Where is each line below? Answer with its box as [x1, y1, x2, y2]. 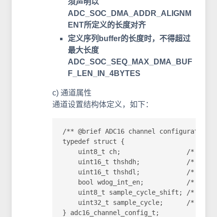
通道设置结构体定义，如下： [52, 100, 153, 108]
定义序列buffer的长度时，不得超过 [68, 34, 190, 43]
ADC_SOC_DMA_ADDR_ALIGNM [68, 9, 191, 17]
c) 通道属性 [52, 88, 92, 97]
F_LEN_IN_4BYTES [68, 69, 140, 77]
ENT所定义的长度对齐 [68, 20, 146, 29]
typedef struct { [62, 138, 124, 146]
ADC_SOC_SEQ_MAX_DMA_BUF [68, 57, 192, 66]
